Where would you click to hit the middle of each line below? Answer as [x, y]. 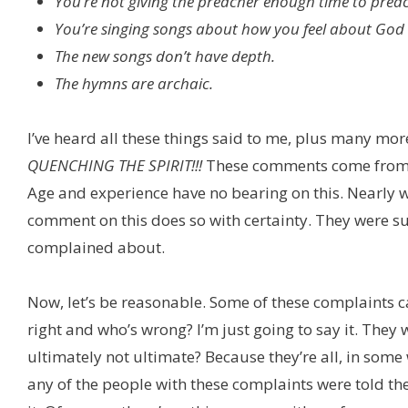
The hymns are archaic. [134, 84]
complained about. [96, 248]
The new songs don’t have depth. [165, 56]
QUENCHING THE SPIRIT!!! [117, 166]
